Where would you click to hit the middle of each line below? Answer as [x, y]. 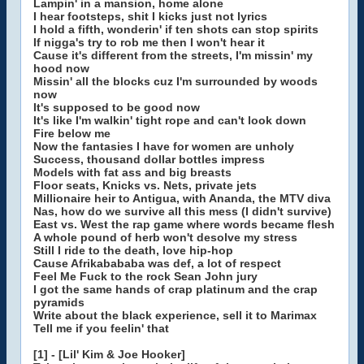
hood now [61, 68]
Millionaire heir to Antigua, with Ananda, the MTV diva [182, 198]
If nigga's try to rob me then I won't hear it [149, 42]
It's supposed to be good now [117, 107]
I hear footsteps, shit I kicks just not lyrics [150, 16]
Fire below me [72, 133]
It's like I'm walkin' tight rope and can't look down [170, 120]
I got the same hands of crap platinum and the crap [175, 289]
